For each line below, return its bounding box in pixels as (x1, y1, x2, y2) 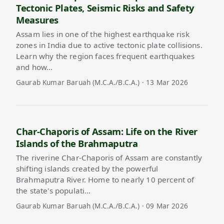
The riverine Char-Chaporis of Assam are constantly (16, 152, 202, 163)
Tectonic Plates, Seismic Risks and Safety (16, 1, 194, 14)
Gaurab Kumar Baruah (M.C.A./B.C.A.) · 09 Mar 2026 (16, 201, 188, 211)
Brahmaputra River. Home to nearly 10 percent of (16, 174, 194, 185)
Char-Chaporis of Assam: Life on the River (16, 124, 197, 137)
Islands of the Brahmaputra (16, 136, 138, 149)
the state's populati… (16, 185, 91, 196)
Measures (16, 13, 59, 26)
